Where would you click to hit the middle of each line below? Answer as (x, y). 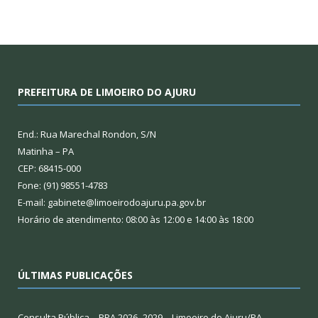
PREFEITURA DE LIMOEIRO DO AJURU (107, 92)
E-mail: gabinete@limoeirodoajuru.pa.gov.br (112, 203)
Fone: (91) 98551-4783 (63, 186)
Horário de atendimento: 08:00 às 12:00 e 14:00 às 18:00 (136, 220)
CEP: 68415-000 (49, 169)
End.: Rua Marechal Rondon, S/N (87, 135)
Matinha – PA (46, 152)
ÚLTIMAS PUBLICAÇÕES (75, 275)
